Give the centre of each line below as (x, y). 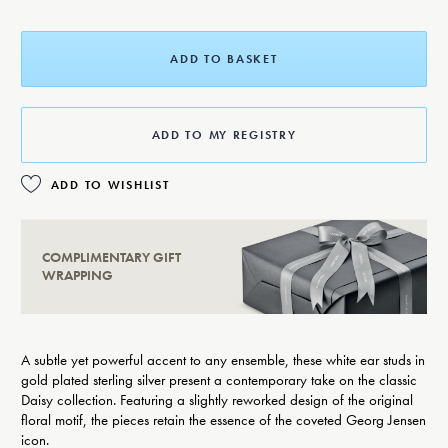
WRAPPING (77, 275)
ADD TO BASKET (224, 59)
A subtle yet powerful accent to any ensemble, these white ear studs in (222, 359)
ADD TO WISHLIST (110, 185)
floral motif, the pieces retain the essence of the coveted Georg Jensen (223, 419)
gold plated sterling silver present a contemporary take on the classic (218, 379)
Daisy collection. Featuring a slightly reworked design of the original (216, 399)
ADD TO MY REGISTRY (224, 135)
